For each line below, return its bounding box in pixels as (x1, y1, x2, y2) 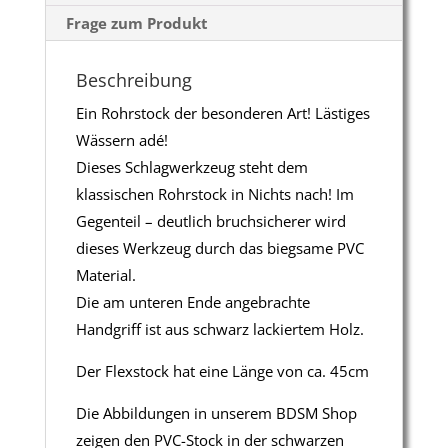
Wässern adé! (75, 129, 168, 150)
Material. (75, 264, 136, 285)
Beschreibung (75, 67, 192, 92)
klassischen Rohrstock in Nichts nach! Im (75, 183, 354, 204)
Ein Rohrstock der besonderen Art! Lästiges (75, 102, 370, 123)
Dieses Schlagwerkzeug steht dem (75, 156, 308, 177)
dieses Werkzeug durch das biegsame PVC (75, 237, 364, 258)
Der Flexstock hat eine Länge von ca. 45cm (75, 360, 369, 381)
